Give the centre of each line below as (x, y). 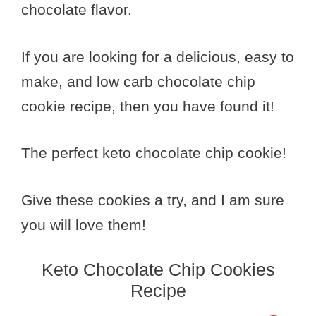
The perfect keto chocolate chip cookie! (154, 153)
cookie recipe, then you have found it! (148, 106)
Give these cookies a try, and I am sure (153, 200)
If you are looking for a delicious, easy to (158, 56)
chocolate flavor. (77, 10)
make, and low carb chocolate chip (138, 81)
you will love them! (84, 224)
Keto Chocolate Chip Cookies (158, 270)
